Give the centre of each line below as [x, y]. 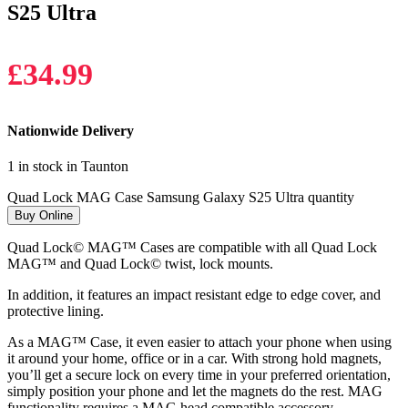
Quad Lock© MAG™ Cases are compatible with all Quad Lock [192, 248]
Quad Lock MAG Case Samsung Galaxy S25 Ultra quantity [181, 198]
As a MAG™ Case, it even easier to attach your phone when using [199, 342]
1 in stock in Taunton [68, 167]
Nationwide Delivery [71, 131]
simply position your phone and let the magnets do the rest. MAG [195, 392]
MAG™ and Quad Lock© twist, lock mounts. [140, 264]
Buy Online [44, 216]
